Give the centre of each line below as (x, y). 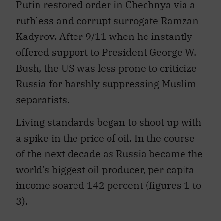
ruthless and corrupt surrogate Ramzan (107, 20)
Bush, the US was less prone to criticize (106, 68)
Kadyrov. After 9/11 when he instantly (104, 36)
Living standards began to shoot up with (109, 122)
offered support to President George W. (106, 52)
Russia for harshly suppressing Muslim (106, 83)
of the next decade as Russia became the (109, 154)
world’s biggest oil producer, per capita (105, 170)
